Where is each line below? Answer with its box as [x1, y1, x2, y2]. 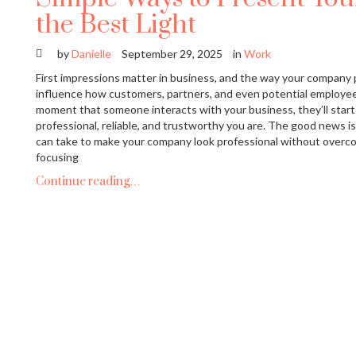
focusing [36, 150, 79, 164]
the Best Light [36, 9, 196, 42]
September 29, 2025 [122, 47, 222, 61]
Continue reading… [36, 174, 141, 190]
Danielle [72, 47, 111, 61]
